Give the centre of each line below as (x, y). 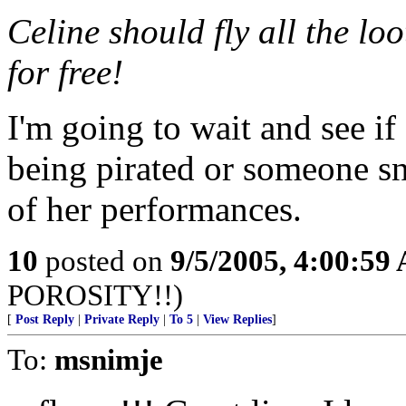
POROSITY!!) (95, 295)
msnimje (109, 359)
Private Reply (122, 319)
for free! (65, 72)
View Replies (237, 319)
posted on (104, 261)
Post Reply (45, 319)
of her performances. (155, 209)
